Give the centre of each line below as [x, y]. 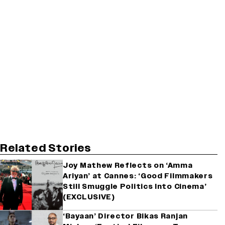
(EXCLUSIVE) [89, 197]
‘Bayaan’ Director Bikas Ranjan [125, 216]
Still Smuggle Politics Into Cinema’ [135, 186]
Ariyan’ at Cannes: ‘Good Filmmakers [138, 176]
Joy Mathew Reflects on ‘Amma [128, 165]
